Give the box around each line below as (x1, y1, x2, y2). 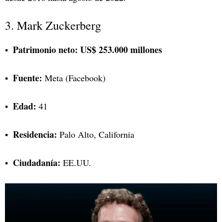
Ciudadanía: (13, 156, 60, 169)
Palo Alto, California (57, 128, 134, 140)
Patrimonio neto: (13, 43, 78, 56)
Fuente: (13, 71, 42, 84)
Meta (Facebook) (42, 71, 106, 84)
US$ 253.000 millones (80, 43, 162, 56)
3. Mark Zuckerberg (5, 17, 101, 33)
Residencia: (13, 127, 57, 141)
